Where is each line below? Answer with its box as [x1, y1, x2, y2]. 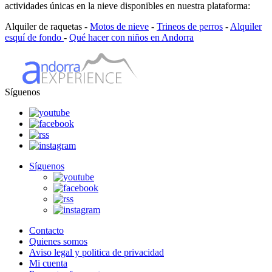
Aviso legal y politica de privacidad [29, 246, 164, 257]
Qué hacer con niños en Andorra [69, 32, 194, 42]
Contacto [29, 225, 64, 236]
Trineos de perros [157, 21, 223, 32]
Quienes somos [29, 236, 87, 246]
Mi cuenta [29, 257, 67, 268]
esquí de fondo [5, 32, 64, 42]
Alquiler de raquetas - [5, 21, 90, 32]
